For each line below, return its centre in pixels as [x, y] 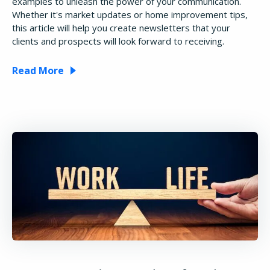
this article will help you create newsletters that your [121, 27]
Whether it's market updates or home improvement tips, [130, 14]
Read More [38, 70]
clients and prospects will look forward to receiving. [118, 41]
